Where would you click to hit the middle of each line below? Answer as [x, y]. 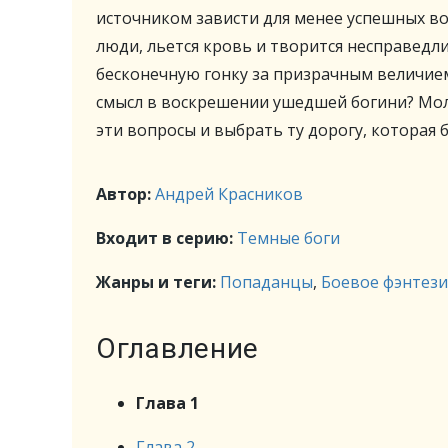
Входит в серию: [166, 238]
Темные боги [288, 238]
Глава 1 [167, 403]
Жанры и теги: [158, 282]
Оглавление [177, 348]
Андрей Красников [229, 194]
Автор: [125, 194]
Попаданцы [266, 282]
